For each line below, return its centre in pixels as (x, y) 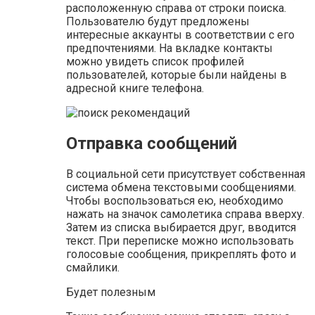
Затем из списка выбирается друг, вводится (181, 227)
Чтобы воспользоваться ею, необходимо (175, 200)
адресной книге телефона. (135, 88)
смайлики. (93, 267)
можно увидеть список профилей (155, 61)
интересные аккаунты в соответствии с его (180, 34)
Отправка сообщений (152, 143)
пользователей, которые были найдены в (176, 75)
